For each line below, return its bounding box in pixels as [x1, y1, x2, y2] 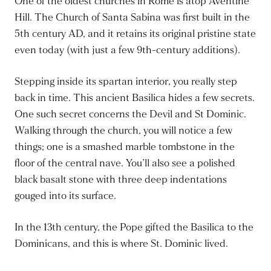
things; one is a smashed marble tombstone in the [15, 140, 235, 154]
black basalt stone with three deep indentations [15, 173, 227, 186]
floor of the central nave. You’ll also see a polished [15, 157, 235, 170]
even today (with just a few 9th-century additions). [15, 44, 240, 57]
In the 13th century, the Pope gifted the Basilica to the [15, 221, 253, 234]
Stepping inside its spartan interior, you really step [15, 75, 237, 88]
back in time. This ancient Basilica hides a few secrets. [15, 91, 255, 105]
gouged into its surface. [15, 189, 116, 203]
